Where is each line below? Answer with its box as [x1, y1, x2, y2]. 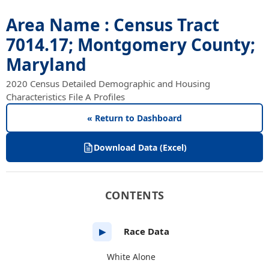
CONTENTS [104, 188, 165, 202]
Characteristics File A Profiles [6, 91, 125, 103]
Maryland [6, 53, 86, 76]
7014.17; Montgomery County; [6, 33, 255, 56]
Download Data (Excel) [93, 142, 187, 153]
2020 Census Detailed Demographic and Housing [6, 77, 210, 89]
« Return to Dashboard [87, 112, 182, 124]
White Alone [106, 251, 156, 262]
